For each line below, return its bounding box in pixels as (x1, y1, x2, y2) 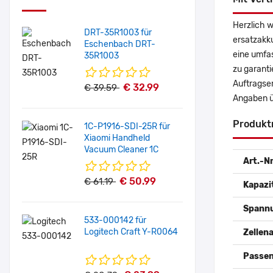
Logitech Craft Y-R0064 (84, 227, 179, 237)
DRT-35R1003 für (84, 27, 152, 38)
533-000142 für (84, 215, 147, 225)
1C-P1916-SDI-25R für (84, 121, 171, 132)
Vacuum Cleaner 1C (84, 144, 159, 155)
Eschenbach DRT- (84, 39, 156, 49)
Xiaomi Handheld (84, 133, 151, 143)
